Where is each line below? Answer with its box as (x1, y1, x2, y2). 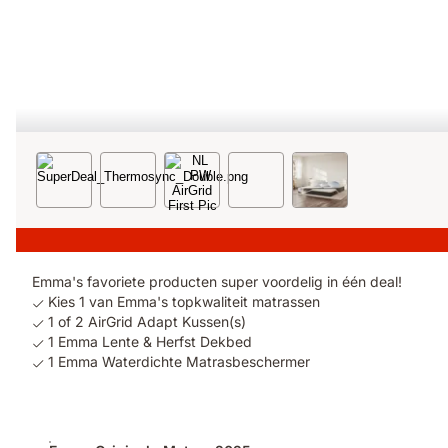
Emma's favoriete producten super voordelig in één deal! (32, 272, 402, 290)
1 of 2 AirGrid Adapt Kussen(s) (48, 312, 246, 330)
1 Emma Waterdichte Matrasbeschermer (48, 352, 310, 370)
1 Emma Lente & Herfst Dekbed (48, 332, 252, 350)
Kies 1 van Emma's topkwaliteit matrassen (48, 292, 320, 310)
